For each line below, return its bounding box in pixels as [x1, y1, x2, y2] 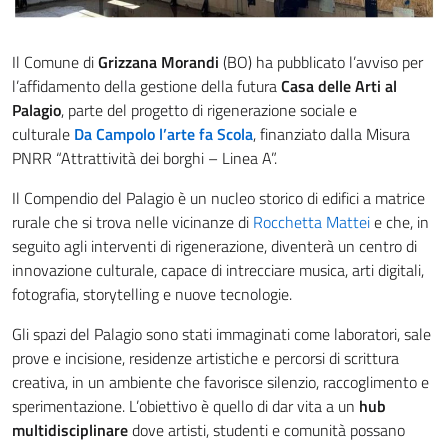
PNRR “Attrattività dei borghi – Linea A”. [12, 146, 277, 171]
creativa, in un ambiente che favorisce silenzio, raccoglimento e [12, 370, 429, 395]
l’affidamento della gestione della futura [12, 74, 281, 99]
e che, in [370, 210, 429, 235]
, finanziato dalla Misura [253, 122, 410, 147]
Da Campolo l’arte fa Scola [74, 122, 253, 147]
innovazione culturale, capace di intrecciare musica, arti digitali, [12, 258, 424, 283]
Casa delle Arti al [281, 74, 397, 99]
